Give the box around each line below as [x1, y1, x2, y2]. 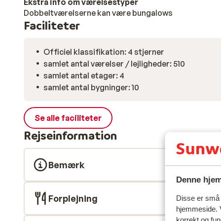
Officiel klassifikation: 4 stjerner [43, 47, 164, 57]
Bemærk [48, 159, 84, 170]
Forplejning [48, 193, 98, 204]
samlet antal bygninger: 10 [43, 82, 139, 92]
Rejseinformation [24, 128, 117, 143]
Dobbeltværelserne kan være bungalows [24, 8, 173, 18]
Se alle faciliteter [35, 113, 102, 123]
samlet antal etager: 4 [43, 71, 124, 80]
